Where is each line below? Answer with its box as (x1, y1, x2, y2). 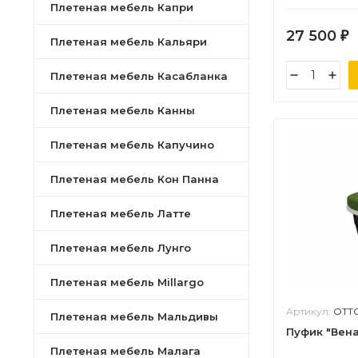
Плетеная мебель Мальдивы (50, 310, 218, 323)
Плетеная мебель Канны (50, 104, 195, 117)
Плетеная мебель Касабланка (50, 70, 228, 82)
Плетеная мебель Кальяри (50, 35, 207, 48)
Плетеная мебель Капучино (50, 138, 214, 151)
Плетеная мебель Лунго (50, 241, 191, 254)
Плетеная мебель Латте (50, 207, 191, 220)
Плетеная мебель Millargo (50, 276, 204, 288)
